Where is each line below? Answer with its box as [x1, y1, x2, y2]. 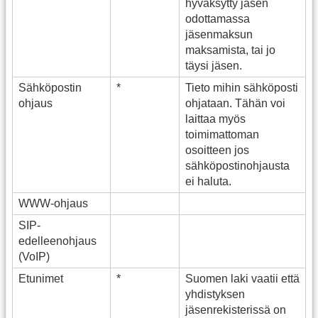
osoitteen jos [185, 143, 249, 156]
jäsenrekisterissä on [185, 303, 286, 316]
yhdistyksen [185, 287, 245, 300]
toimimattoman [185, 128, 259, 141]
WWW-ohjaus [18, 197, 88, 209]
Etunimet [18, 272, 63, 285]
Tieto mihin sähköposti [185, 81, 298, 94]
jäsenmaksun [185, 28, 253, 40]
